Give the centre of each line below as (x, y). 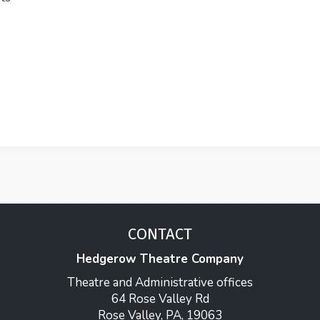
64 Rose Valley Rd (160, 299)
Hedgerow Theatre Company (160, 259)
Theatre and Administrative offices (160, 282)
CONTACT (160, 234)
